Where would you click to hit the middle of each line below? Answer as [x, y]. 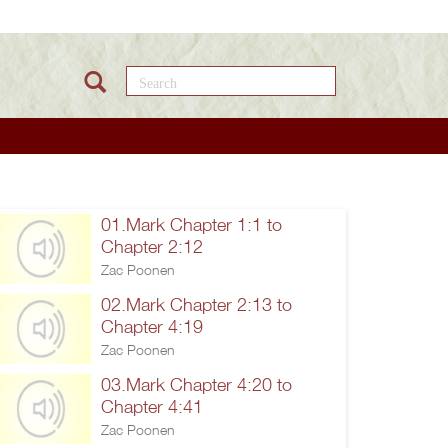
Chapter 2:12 [152, 246]
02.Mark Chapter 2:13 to [196, 304]
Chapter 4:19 [152, 326]
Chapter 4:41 [152, 406]
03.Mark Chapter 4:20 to [196, 384]
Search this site [204, 77]
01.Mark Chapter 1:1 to [191, 224]
